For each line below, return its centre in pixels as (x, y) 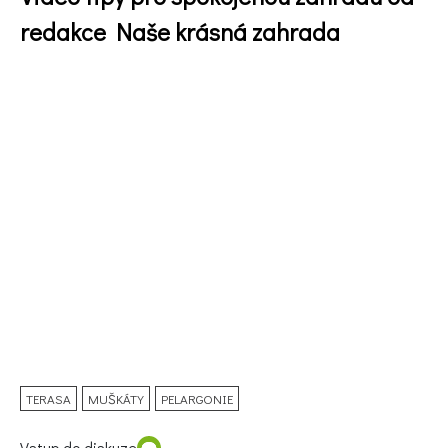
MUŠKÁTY (116, 398)
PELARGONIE (197, 398)
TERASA (48, 398)
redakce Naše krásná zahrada (180, 31)
